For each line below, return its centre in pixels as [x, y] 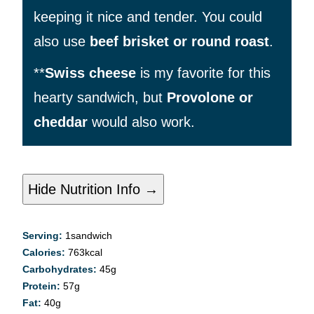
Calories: [45, 253]
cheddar [61, 122]
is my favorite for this [203, 73]
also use [62, 42]
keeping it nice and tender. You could [148, 17]
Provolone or [210, 98]
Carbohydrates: [61, 269]
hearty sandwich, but [100, 98]
